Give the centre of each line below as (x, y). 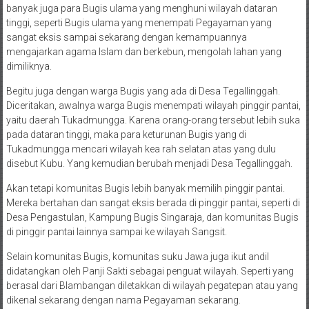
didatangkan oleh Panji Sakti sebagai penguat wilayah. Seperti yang (150, 271)
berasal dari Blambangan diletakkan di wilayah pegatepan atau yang (152, 286)
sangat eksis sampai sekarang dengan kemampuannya (126, 37)
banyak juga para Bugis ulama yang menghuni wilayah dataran (141, 8)
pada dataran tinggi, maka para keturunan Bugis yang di (126, 134)
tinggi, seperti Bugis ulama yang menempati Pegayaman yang (139, 23)
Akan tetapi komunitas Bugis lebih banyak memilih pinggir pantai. (145, 188)
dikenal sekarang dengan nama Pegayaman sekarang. (123, 300)
